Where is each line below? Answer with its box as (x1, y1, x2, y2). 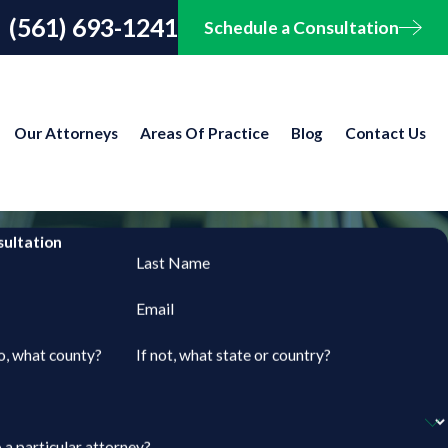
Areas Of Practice (140, 123, 269, 142)
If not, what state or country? (135, 345, 331, 364)
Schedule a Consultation (203, 16, 399, 38)
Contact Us (345, 123, 426, 142)
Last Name (135, 253, 210, 272)
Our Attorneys (14, 123, 118, 142)
